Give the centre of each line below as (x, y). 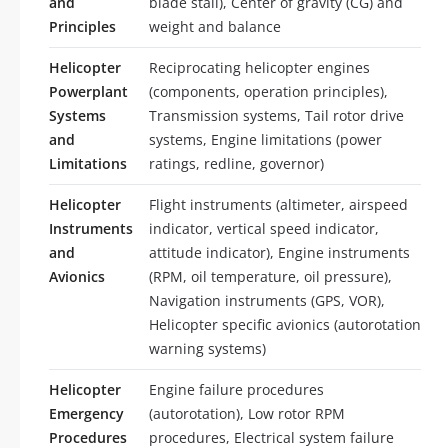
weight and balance (215, 26)
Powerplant (88, 91)
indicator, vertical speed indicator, (264, 228)
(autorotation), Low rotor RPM (247, 413)
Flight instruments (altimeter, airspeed (278, 204)
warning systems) (207, 348)
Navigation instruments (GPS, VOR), (267, 300)
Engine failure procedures (236, 389)
